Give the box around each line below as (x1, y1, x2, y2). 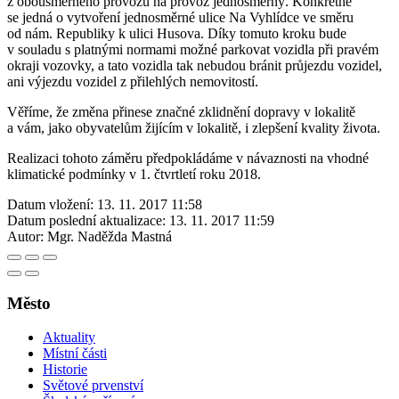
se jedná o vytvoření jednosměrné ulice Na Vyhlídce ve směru (7, 9, 354, 25)
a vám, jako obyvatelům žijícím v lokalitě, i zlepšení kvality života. (7, 119, 380, 135)
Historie (43, 362, 87, 378)
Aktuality (43, 330, 95, 346)
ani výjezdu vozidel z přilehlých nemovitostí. (7, 73, 258, 89)
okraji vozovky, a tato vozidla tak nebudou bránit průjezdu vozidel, (7, 57, 382, 73)
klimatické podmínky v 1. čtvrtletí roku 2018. (7, 166, 261, 182)
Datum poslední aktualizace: (7, 212, 166, 228)
